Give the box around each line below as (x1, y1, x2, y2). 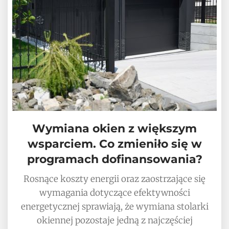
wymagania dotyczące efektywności (39, 187, 190, 198)
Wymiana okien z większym (32, 121, 197, 135)
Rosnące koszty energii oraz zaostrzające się (24, 173, 205, 185)
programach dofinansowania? (27, 152, 202, 166)
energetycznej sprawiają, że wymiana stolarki (20, 200, 209, 212)
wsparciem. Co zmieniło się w (27, 136, 202, 151)
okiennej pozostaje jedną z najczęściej (36, 214, 193, 226)
